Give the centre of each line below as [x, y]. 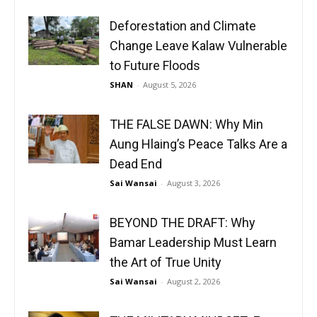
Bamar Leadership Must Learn [193, 243]
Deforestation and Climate [183, 26]
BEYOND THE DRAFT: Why [183, 223]
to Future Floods [155, 66]
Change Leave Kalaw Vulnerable [198, 46]
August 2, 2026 [194, 282]
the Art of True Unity [166, 263]
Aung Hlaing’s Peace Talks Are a [198, 144]
